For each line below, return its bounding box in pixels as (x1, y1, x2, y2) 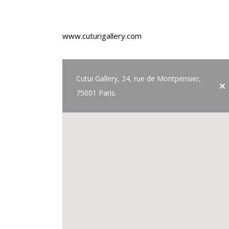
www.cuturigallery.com (62, 31, 142, 41)
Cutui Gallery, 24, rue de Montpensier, (76, 74, 201, 83)
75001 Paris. (76, 88, 117, 98)
